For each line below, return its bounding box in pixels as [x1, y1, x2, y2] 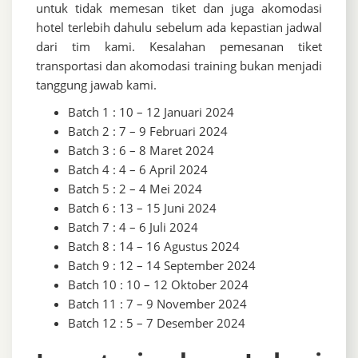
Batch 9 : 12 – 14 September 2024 [68, 257, 256, 274]
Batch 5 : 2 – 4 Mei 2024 [68, 181, 202, 197]
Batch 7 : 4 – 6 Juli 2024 [68, 219, 198, 236]
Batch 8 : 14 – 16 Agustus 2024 [68, 238, 240, 255]
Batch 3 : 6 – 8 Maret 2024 [68, 142, 214, 159]
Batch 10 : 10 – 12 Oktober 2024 [68, 276, 249, 293]
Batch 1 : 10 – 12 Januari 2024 [68, 104, 234, 121]
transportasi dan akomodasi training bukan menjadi [36, 58, 322, 74]
